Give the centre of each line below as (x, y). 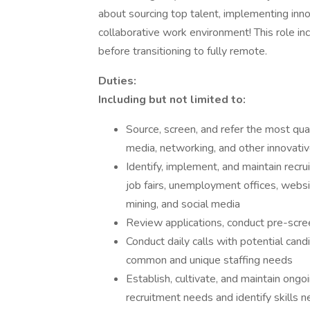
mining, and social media (183, 204)
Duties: (117, 81)
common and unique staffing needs (209, 260)
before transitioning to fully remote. (183, 51)
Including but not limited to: (172, 100)
